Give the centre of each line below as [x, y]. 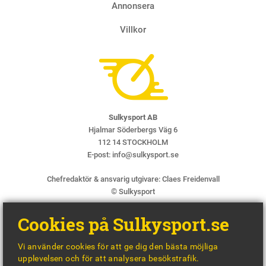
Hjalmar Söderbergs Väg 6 [133, 129]
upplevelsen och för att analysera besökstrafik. [109, 258]
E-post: [100, 154]
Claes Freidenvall [191, 179]
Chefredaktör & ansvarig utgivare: [104, 179]
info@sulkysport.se [145, 154]
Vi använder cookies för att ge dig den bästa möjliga [118, 246]
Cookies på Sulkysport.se [123, 224]
